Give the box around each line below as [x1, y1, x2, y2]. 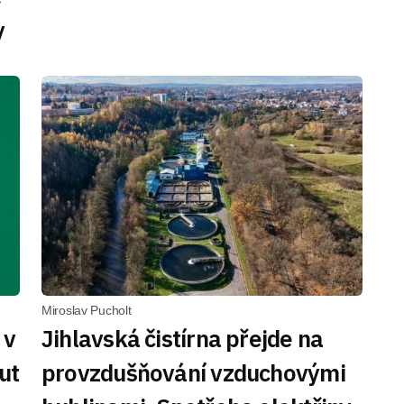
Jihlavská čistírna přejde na [41, 322, 324, 353]
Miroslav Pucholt [41, 302, 132, 317]
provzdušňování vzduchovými [41, 356, 345, 388]
